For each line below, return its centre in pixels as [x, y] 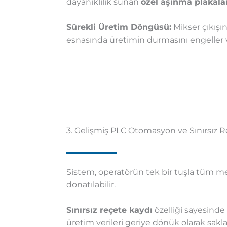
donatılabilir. [91, 185]
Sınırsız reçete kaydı [109, 210]
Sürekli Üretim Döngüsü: [119, 27]
